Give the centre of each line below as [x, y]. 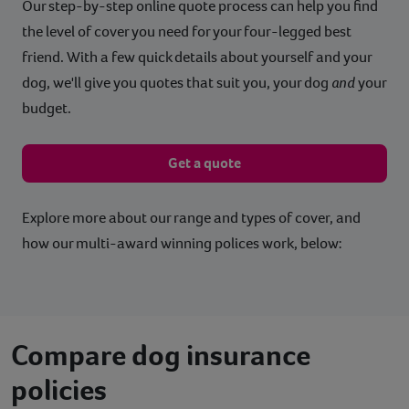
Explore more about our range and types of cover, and [191, 217]
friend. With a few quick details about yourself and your [197, 57]
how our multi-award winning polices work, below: [182, 243]
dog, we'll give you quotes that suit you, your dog [177, 82]
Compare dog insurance [161, 355]
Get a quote [204, 163]
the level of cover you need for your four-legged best [187, 31]
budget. [47, 108]
